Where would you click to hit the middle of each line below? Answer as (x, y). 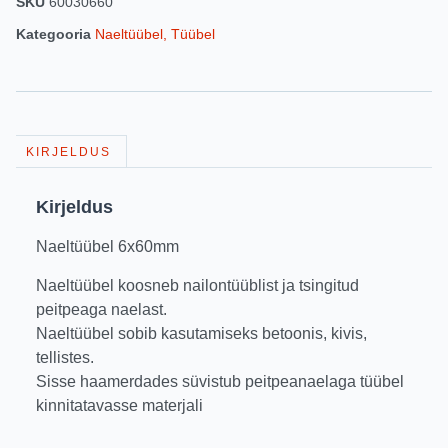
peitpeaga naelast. (101, 309)
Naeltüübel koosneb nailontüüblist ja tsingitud (197, 285)
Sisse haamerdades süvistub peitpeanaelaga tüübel (220, 381)
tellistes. (65, 357)
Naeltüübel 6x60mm (107, 247)
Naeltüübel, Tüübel (155, 34)
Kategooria (53, 34)
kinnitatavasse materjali (119, 405)
